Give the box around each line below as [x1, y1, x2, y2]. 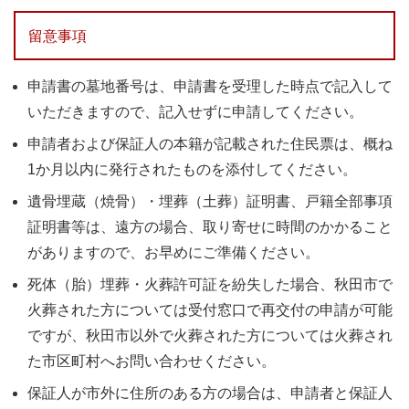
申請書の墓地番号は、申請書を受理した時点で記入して [27, 78, 393, 94]
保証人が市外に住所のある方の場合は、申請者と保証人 [27, 384, 393, 401]
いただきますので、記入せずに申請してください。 [27, 103, 363, 120]
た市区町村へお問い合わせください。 [27, 352, 276, 369]
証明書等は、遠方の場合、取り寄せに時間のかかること [27, 218, 393, 235]
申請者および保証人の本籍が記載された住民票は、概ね [27, 135, 393, 152]
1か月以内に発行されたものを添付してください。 [27, 161, 357, 177]
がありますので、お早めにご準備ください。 [27, 244, 320, 260]
